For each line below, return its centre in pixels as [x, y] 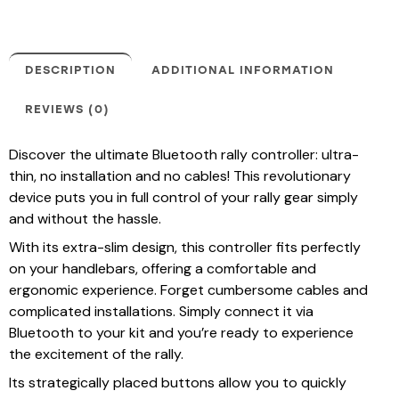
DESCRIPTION [70, 70]
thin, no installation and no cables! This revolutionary [180, 176]
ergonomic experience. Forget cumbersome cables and [188, 290]
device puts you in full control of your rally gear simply [183, 198]
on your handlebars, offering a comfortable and [163, 269]
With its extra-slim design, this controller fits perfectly [185, 248]
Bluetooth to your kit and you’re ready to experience [181, 333]
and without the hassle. [85, 219]
